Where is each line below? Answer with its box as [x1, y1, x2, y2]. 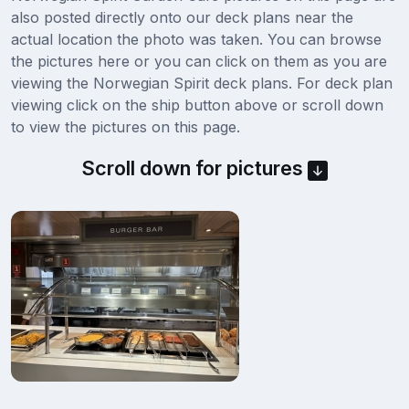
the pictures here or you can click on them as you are [11, 52, 387, 71]
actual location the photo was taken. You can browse [11, 30, 382, 49]
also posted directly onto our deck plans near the [11, 8, 353, 27]
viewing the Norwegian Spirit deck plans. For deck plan [11, 74, 393, 93]
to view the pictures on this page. [11, 118, 240, 137]
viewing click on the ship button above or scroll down [11, 96, 383, 115]
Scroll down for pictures [81, 156, 308, 181]
